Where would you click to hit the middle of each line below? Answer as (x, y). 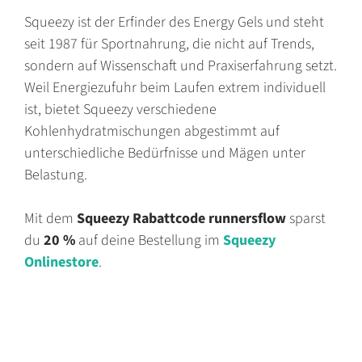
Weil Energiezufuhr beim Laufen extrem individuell (175, 87)
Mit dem (51, 218)
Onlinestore (61, 262)
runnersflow (247, 218)
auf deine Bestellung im (149, 240)
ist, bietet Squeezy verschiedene (120, 109)
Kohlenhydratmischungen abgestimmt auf (152, 131)
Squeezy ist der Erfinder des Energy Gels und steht (174, 22)
